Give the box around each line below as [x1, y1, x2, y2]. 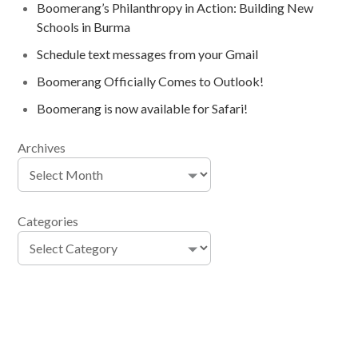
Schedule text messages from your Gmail [37, 46, 259, 62]
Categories [18, 213, 79, 229]
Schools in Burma [37, 18, 131, 34]
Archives [18, 139, 66, 155]
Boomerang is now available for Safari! [37, 100, 249, 116]
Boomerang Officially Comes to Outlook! [37, 73, 265, 89]
